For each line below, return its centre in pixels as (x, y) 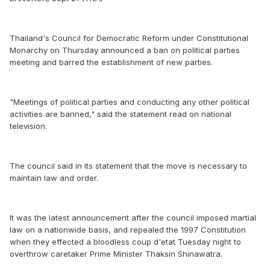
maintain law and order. (54, 178)
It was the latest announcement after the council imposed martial (133, 218)
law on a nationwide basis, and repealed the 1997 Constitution (128, 230)
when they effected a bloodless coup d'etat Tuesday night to (125, 242)
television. (28, 126)
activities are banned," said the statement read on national (121, 114)
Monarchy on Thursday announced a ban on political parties (125, 50)
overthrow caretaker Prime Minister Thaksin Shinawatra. (116, 254)
